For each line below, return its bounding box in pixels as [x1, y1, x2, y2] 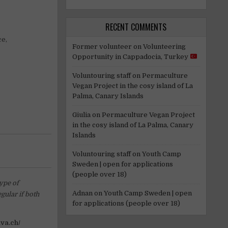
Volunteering [142, 42, 186, 50]
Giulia [72, 110, 91, 119]
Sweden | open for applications [72, 160, 173, 168]
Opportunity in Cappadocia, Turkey [72, 52, 190, 61]
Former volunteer [72, 42, 132, 50]
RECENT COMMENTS [105, 20, 167, 33]
